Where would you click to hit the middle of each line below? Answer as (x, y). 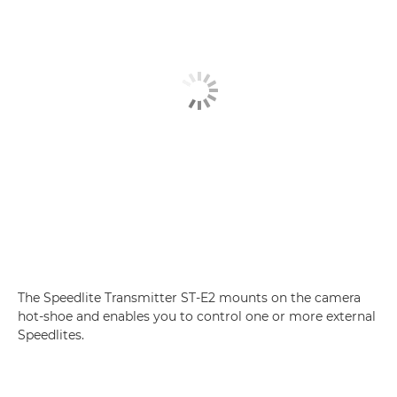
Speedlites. (51, 335)
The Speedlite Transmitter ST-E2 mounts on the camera (189, 298)
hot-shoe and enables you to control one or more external (197, 316)
